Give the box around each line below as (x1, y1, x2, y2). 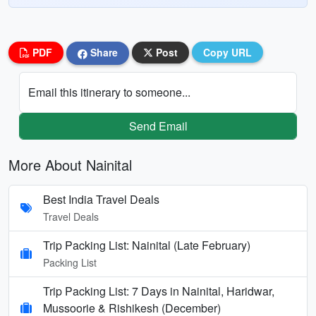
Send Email (128, 117, 188, 134)
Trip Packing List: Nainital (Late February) (43, 236, 250, 253)
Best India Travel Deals (43, 190, 159, 207)
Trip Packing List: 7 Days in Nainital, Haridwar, (43, 282, 274, 299)
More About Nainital (8, 154, 132, 175)
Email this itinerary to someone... (28, 83, 190, 100)
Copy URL (203, 45, 252, 59)
